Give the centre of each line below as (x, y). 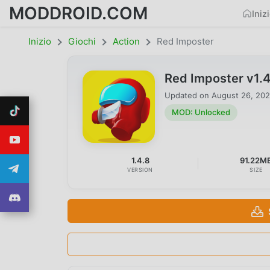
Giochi (82, 41)
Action (126, 41)
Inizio (40, 41)
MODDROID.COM (78, 13)
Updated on (188, 95)
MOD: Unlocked (201, 112)
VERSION (140, 169)
